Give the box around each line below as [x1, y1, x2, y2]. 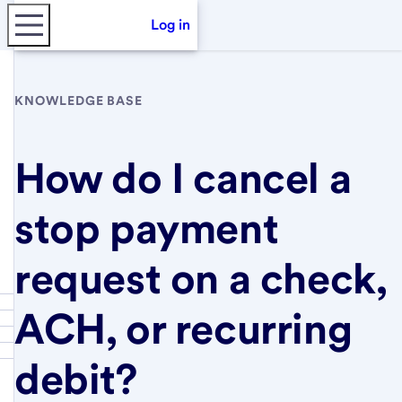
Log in [151, 16, 190, 33]
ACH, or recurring [14, 302, 353, 354]
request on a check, [14, 252, 387, 303]
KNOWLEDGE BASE [14, 93, 143, 108]
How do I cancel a [14, 152, 352, 203]
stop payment [14, 202, 279, 253]
